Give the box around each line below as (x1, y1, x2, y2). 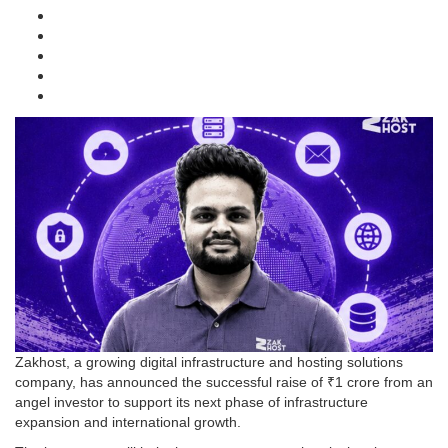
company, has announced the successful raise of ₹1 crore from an (15, 373, 433, 390)
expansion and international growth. (15, 413, 241, 430)
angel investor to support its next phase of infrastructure (15, 393, 368, 410)
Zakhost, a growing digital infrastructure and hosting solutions (15, 353, 403, 370)
